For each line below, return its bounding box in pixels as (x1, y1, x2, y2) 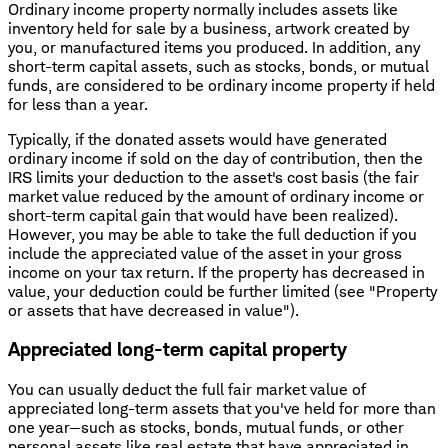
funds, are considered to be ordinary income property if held (8, 75, 435, 95)
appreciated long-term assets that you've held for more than (8, 399, 436, 419)
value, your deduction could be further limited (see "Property (8, 281, 437, 301)
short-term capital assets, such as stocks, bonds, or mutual (8, 56, 429, 76)
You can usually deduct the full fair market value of (8, 380, 366, 400)
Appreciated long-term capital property (8, 338, 347, 362)
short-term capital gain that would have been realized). (8, 205, 398, 225)
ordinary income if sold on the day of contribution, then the (8, 148, 423, 168)
